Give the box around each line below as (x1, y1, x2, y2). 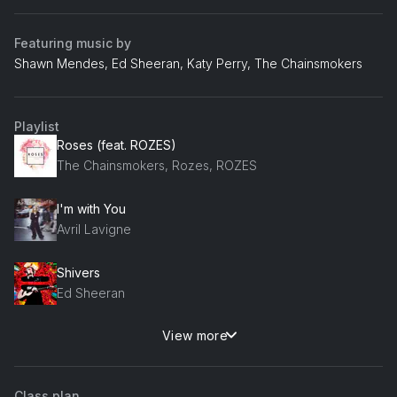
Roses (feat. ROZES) (57, 137, 176, 153)
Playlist (14, 118, 59, 134)
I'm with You (57, 201, 126, 217)
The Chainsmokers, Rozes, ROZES (57, 158, 257, 174)
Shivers (57, 265, 100, 281)
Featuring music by (14, 35, 131, 51)
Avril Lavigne (57, 222, 131, 237)
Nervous (57, 329, 106, 345)
